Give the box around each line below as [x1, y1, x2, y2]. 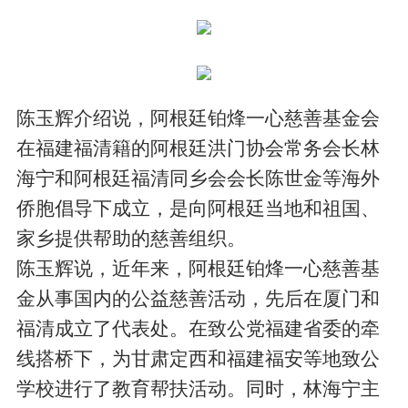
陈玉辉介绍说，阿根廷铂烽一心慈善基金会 [16, 107, 381, 128]
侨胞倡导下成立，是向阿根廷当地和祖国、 [16, 197, 381, 219]
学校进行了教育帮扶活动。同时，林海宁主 [16, 377, 381, 399]
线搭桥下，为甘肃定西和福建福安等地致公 [16, 347, 381, 369]
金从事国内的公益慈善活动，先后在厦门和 [16, 287, 381, 309]
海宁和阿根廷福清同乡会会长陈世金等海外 [16, 167, 381, 189]
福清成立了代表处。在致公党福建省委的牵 [16, 317, 381, 339]
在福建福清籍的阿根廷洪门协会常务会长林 [16, 137, 381, 158]
